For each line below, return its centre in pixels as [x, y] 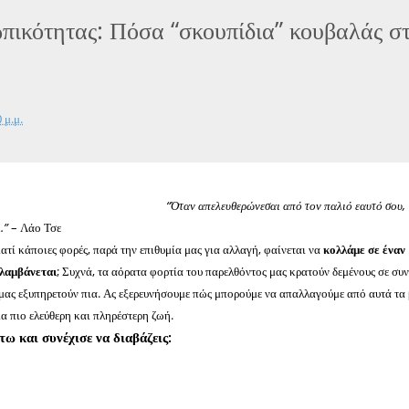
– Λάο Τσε [35, 227]
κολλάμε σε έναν [365, 249]
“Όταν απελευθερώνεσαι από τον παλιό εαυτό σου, [286, 205]
